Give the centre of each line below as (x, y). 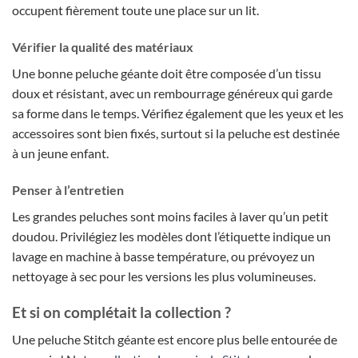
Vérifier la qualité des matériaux (103, 46)
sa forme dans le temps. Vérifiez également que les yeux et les (178, 113)
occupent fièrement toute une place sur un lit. (135, 10)
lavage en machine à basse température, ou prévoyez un (163, 256)
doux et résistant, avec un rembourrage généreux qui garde (172, 93)
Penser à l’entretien (68, 189)
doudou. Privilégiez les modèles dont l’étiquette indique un (171, 236)
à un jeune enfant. (60, 153)
